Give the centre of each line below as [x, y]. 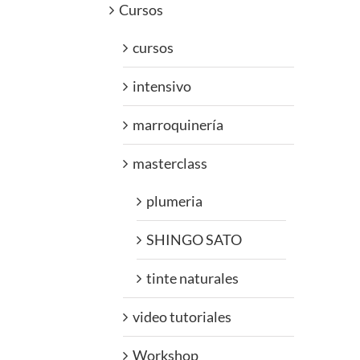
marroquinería [178, 125]
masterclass [170, 164]
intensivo [162, 86]
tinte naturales [192, 278]
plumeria [174, 201]
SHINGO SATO [194, 240]
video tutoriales [182, 317]
